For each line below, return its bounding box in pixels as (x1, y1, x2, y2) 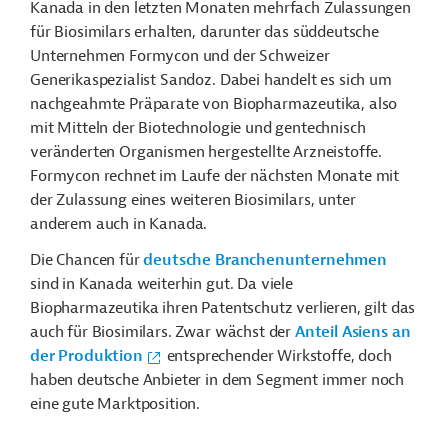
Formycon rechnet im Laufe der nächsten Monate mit (30, 166, 400, 186)
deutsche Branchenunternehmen (143, 250, 387, 270)
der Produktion (30, 346, 143, 366)
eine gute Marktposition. (30, 394, 201, 414)
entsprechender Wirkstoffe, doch (162, 346, 392, 366)
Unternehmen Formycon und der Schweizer (30, 46, 330, 66)
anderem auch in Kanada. (30, 214, 208, 234)
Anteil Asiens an (294, 322, 411, 342)
